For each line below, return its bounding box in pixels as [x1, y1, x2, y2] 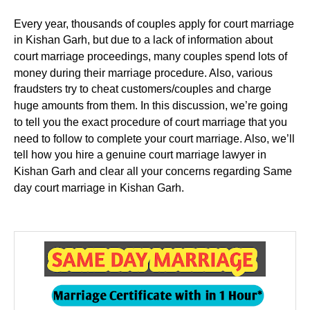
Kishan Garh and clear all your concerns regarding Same [14, 165, 292, 177]
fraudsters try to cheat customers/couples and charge [14, 83, 271, 95]
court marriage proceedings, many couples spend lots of [14, 50, 287, 62]
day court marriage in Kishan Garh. [14, 181, 184, 194]
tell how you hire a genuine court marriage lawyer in [14, 148, 266, 161]
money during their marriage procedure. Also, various [14, 66, 273, 79]
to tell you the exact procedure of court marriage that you [14, 116, 287, 128]
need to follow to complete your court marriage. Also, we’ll [14, 132, 295, 145]
